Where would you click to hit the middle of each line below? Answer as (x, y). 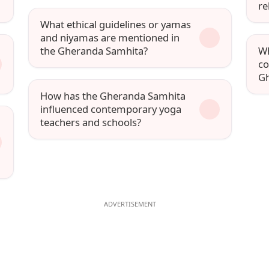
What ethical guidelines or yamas (116, 24)
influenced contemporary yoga (111, 109)
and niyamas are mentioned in (110, 38)
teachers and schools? (91, 122)
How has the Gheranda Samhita (113, 96)
